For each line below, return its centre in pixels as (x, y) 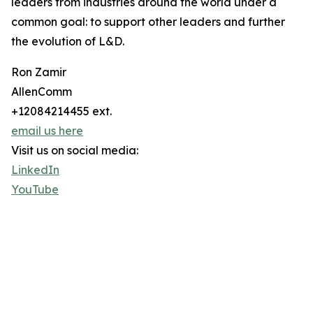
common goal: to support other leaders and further (148, 22)
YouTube (35, 190)
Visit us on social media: (75, 151)
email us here (47, 131)
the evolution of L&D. (68, 42)
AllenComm (42, 92)
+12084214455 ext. (61, 111)
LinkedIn (35, 170)
